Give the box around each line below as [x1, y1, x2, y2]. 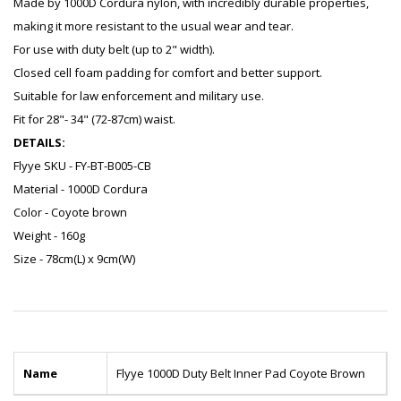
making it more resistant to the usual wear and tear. [13, 18, 294, 35]
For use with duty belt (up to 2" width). [13, 41, 215, 58]
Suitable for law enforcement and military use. [13, 88, 264, 105]
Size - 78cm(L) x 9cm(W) [13, 251, 135, 268]
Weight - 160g [13, 227, 85, 244]
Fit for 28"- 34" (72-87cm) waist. [13, 111, 175, 128]
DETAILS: [13, 134, 65, 151]
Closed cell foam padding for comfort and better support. [13, 64, 322, 81]
